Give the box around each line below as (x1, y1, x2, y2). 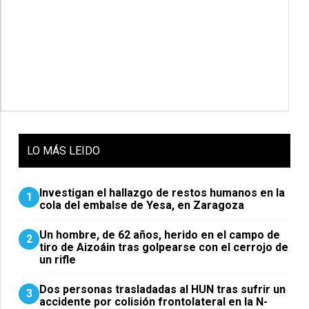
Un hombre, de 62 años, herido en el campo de (39, 228, 281, 242)
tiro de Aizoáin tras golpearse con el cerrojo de (39, 241, 289, 255)
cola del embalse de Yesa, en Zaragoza (39, 199, 245, 212)
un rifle (39, 253, 77, 267)
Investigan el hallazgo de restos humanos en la (39, 186, 286, 200)
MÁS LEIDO (43, 144, 101, 158)
